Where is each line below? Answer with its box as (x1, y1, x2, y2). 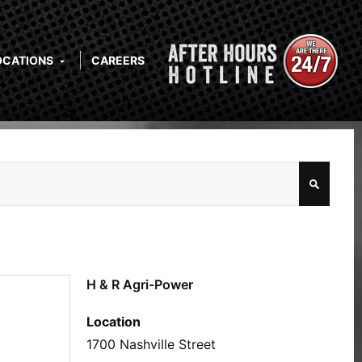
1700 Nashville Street (86, 336, 216, 352)
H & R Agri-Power (86, 276, 193, 293)
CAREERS (91, 53, 145, 67)
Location (86, 314, 141, 330)
